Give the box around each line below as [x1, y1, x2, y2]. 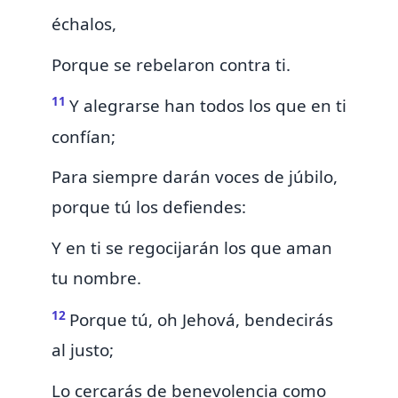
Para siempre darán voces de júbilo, [52, 165, 338, 189]
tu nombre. [52, 266, 141, 290]
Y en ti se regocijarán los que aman [52, 235, 332, 259]
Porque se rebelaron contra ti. [52, 52, 291, 76]
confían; [52, 124, 115, 148]
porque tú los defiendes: [52, 195, 246, 219]
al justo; [52, 338, 114, 362]
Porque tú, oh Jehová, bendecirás [69, 307, 333, 331]
